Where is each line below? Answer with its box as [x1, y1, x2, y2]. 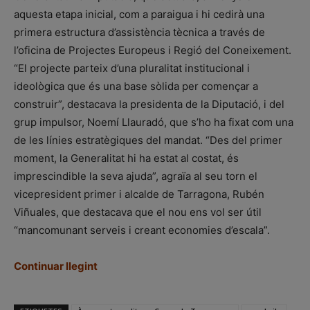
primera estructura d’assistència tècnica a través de [14, 26, 265, 39]
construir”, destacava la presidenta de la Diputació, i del [14, 98, 284, 111]
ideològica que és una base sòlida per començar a [14, 80, 258, 93]
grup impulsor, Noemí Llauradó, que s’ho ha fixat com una [14, 116, 293, 129]
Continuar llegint [14, 259, 98, 273]
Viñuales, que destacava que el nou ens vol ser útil [14, 206, 262, 219]
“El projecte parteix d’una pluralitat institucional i [14, 62, 250, 75]
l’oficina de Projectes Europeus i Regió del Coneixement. [14, 44, 291, 57]
